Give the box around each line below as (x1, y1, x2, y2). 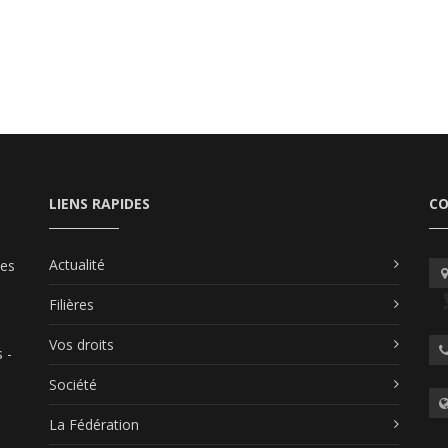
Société (49, 374, 97, 394)
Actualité (49, 254, 105, 274)
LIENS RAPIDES (49, 193, 150, 213)
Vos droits (49, 334, 114, 354)
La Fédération (49, 414, 139, 434)
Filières (49, 294, 94, 314)
